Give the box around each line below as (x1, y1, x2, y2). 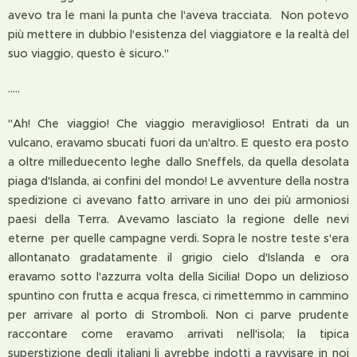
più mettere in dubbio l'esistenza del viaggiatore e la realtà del (8, 27, 349, 41)
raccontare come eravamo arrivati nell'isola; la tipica (8, 327, 349, 341)
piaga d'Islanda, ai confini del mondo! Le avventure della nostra (8, 174, 349, 188)
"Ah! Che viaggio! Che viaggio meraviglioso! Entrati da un (8, 116, 349, 131)
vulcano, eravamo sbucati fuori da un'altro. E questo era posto (8, 135, 349, 150)
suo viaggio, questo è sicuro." (8, 46, 169, 61)
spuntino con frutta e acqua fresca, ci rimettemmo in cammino (8, 288, 349, 303)
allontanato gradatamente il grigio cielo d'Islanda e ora (8, 250, 349, 265)
